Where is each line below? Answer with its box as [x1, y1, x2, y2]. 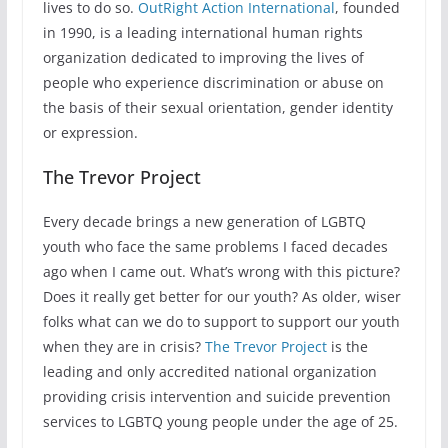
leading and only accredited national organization [42, 362, 377, 382]
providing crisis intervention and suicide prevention [42, 387, 391, 407]
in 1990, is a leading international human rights [42, 23, 363, 43]
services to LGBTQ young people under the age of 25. [42, 412, 398, 432]
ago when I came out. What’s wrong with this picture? [42, 262, 400, 282]
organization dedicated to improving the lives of [42, 48, 364, 68]
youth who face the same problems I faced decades [42, 237, 388, 257]
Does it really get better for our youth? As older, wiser [42, 287, 401, 307]
